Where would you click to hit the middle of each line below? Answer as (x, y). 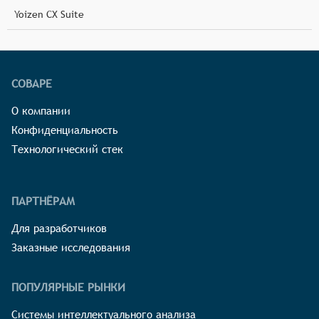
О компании (41, 110)
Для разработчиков (59, 228)
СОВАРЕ (32, 83)
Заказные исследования (71, 247)
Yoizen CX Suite (49, 14)
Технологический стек (67, 149)
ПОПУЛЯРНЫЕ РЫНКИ (68, 287)
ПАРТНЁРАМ (43, 201)
